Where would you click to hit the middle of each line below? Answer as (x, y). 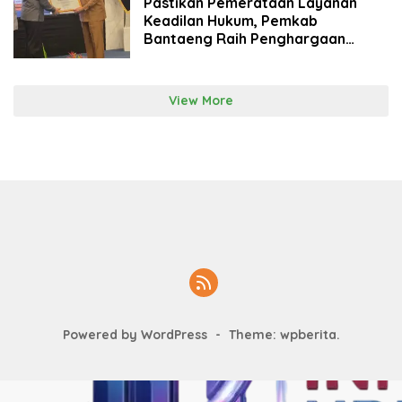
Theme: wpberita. (284, 334)
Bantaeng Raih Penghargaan (244, 39)
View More (201, 100)
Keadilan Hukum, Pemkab (230, 21)
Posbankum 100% (204, 57)
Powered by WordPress (135, 334)
